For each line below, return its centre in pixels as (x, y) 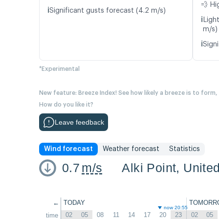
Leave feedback (79, 122)
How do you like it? (66, 105)
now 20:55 (175, 208)
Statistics (185, 149)
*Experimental (59, 69)
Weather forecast (131, 149)
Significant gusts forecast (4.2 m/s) (108, 11)
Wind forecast (68, 149)
